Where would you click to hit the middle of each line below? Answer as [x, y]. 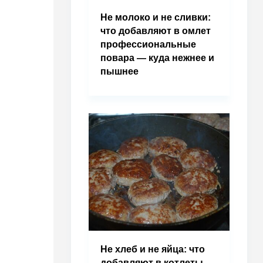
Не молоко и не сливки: [156, 17]
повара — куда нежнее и [157, 58]
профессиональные [148, 44]
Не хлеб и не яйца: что [153, 249]
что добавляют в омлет [156, 31]
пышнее [119, 71]
